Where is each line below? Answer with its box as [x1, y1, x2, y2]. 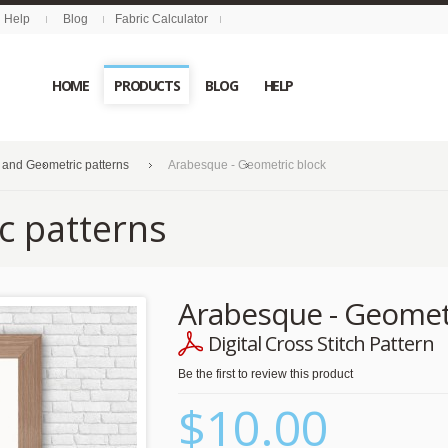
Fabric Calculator [115, 12, 208, 26]
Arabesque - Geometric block [168, 158, 326, 172]
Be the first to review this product [178, 367, 353, 381]
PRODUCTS [114, 76, 180, 95]
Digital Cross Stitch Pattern [208, 330, 434, 357]
